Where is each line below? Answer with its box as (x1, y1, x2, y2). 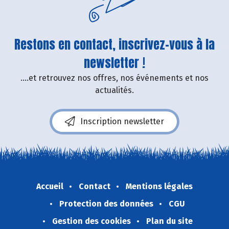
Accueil (36, 181, 63, 191)
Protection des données (59, 198, 153, 209)
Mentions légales (126, 181, 193, 191)
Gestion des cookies (52, 216, 131, 226)
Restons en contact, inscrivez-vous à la (14, 35, 215, 54)
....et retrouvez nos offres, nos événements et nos (20, 73, 209, 83)
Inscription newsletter (80, 116, 164, 126)
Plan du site (146, 216, 193, 226)
